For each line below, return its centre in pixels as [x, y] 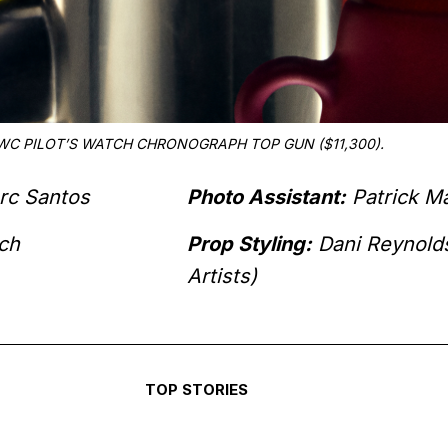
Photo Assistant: [266, 196]
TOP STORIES [196, 390]
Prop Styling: [249, 243]
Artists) [221, 275]
